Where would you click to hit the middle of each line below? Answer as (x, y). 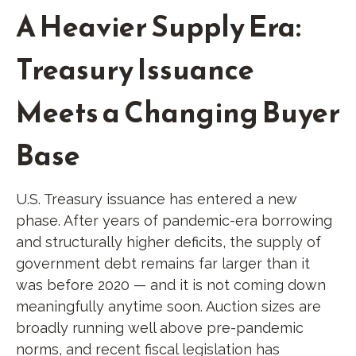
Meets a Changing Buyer (178, 112)
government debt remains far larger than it (163, 263)
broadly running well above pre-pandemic (160, 327)
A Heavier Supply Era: (159, 26)
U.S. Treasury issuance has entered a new (157, 199)
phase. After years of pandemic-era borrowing (174, 220)
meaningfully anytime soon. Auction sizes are (168, 306)
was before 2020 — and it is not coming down (171, 284)
